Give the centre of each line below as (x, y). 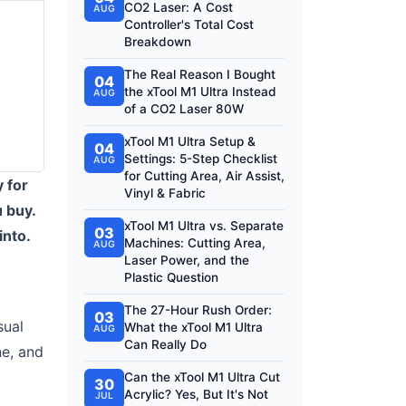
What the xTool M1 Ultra (193, 327)
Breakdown (158, 42)
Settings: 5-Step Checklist (201, 159)
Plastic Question (171, 277)
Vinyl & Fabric (165, 193)
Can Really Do (165, 344)
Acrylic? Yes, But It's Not (196, 394)
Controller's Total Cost (189, 24)
